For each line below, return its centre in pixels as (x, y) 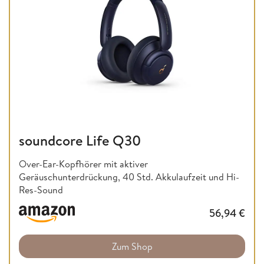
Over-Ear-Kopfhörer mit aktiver (83, 164)
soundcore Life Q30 (80, 140)
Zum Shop (132, 247)
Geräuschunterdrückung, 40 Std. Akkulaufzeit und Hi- (129, 176)
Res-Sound (41, 189)
